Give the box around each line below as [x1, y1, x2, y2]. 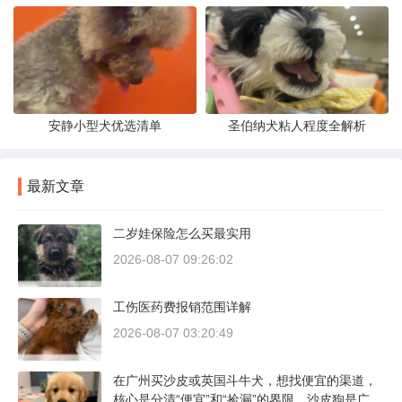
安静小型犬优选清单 [48, 118, 162, 134]
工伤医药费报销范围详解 [113, 300, 251, 315]
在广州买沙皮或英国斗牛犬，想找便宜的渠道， [113, 373, 377, 389]
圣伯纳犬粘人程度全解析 [228, 118, 366, 134]
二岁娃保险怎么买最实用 [113, 226, 251, 241]
